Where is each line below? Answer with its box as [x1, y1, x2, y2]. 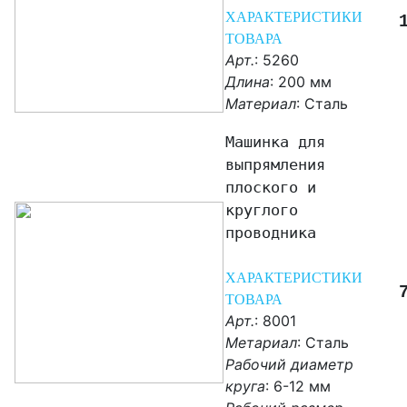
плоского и [225, 178, 316, 197]
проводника [225, 223, 316, 243]
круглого [225, 201, 298, 220]
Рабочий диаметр [225, 355, 353, 374]
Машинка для [225, 133, 325, 152]
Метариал [225, 333, 297, 352]
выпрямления [225, 155, 325, 174]
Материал [225, 94, 296, 114]
